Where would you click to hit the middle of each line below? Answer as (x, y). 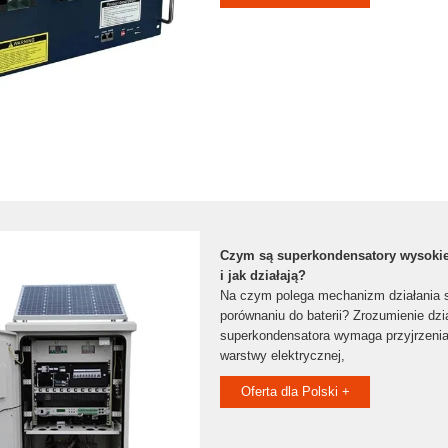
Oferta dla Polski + (295, 391)
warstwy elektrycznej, (282, 355)
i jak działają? (263, 275)
